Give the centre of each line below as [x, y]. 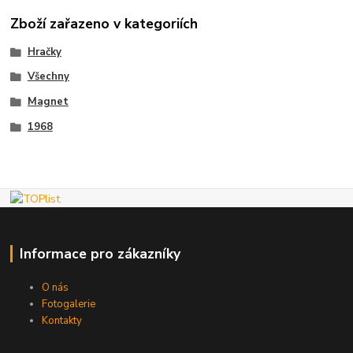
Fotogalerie [69, 304]
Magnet [48, 102]
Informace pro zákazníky [100, 253]
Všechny [48, 77]
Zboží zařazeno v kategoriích [104, 24]
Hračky [44, 52]
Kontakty [62, 320]
